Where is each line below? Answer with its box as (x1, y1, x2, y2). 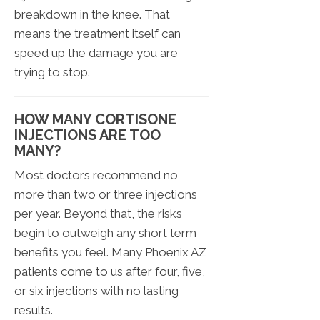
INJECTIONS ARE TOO (14, 126, 161, 144)
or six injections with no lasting (14, 284, 179, 299)
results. (14, 303, 53, 318)
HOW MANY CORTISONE (14, 111, 176, 129)
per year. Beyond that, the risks (14, 206, 182, 221)
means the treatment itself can (14, 26, 181, 41)
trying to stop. (14, 65, 90, 80)
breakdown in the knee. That (14, 7, 170, 22)
